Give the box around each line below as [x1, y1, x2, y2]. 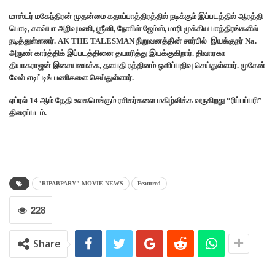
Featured [137, 180, 161, 187]
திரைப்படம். [9, 108, 47, 118]
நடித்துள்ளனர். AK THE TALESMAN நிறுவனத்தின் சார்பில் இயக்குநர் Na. [9, 36, 257, 46]
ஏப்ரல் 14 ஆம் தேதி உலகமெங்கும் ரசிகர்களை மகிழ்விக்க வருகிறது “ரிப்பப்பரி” [9, 96, 262, 106]
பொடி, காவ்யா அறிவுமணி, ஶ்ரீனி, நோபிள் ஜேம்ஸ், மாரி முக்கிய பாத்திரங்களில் [9, 24, 258, 34]
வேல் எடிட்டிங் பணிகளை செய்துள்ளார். [9, 73, 134, 83]
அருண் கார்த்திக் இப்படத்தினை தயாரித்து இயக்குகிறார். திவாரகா [9, 48, 225, 58]
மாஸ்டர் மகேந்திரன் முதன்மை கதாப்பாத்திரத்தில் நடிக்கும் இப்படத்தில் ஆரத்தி [9, 12, 263, 21]
